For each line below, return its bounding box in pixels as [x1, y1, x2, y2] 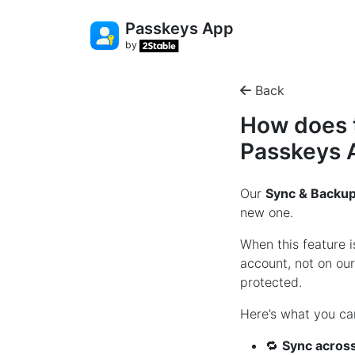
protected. [239, 273, 302, 290]
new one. [239, 204, 293, 220]
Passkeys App [125, 19, 234, 38]
